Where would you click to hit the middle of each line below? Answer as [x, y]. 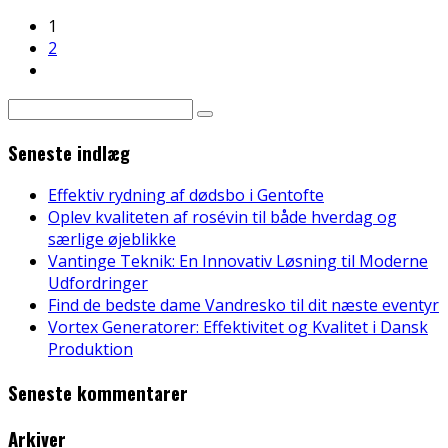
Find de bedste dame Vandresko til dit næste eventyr [243, 305]
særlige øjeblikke [112, 239]
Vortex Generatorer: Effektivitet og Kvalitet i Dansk [238, 327]
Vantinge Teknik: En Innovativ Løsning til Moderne [238, 261]
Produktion [90, 349]
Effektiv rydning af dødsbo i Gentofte [186, 195]
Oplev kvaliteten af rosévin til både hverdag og [222, 217]
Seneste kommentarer [98, 393]
